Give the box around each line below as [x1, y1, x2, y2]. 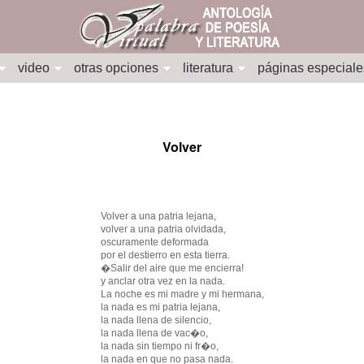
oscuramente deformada [100, 236, 209, 248]
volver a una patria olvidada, [100, 223, 226, 235]
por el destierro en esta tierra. [100, 249, 230, 261]
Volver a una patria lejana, [100, 210, 216, 222]
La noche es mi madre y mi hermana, [100, 288, 264, 300]
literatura [183, 61, 233, 75]
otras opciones [74, 61, 158, 75]
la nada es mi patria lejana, [100, 301, 220, 313]
